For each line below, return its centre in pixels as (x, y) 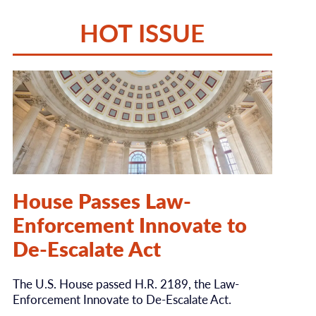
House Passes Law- (102, 200)
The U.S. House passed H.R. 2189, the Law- (126, 283)
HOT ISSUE (142, 32)
